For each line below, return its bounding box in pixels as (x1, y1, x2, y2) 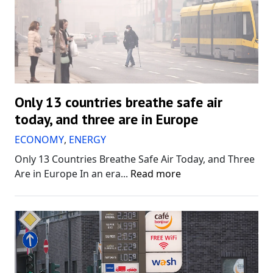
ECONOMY (15, 133, 64, 147)
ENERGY (69, 133, 106, 147)
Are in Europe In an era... (15, 167, 130, 181)
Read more (130, 167, 181, 181)
